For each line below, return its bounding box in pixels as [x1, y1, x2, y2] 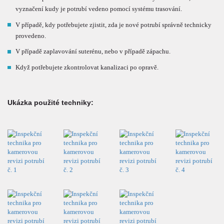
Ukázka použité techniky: [7, 98, 93, 107]
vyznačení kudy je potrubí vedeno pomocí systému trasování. [15, 4, 182, 12]
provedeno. [15, 31, 46, 39]
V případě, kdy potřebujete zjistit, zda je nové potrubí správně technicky [15, 20, 212, 28]
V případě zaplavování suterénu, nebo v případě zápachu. [15, 47, 171, 55]
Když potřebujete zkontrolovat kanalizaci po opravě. [15, 63, 159, 71]
